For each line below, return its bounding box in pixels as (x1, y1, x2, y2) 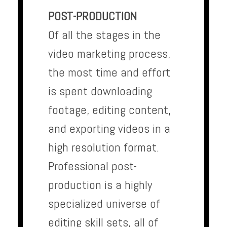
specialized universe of (48, 196, 160, 212)
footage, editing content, (48, 102, 171, 118)
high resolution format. (48, 139, 159, 156)
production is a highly (48, 177, 152, 193)
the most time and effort (48, 64, 170, 81)
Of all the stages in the (48, 27, 161, 43)
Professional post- (48, 158, 137, 174)
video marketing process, (48, 46, 170, 62)
